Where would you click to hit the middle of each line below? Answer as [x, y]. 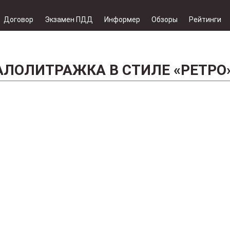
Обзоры [165, 20]
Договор [18, 20]
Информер [122, 20]
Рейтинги [205, 20]
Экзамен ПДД [69, 20]
